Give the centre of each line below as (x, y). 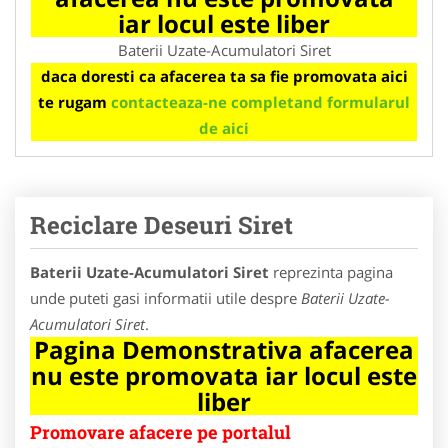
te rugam (74, 101)
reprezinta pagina (331, 271)
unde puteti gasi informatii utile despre (165, 297)
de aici (224, 127)
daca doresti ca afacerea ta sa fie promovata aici (224, 75)
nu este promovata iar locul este (224, 375)
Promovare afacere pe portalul (160, 431)
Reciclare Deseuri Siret (161, 224)
